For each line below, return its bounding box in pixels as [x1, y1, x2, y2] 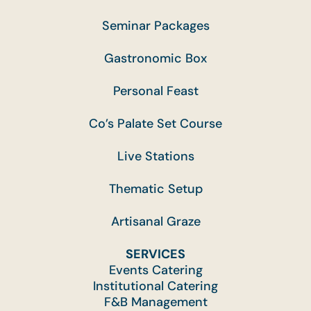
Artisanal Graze [110, 212, 201, 230]
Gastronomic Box [104, 49, 207, 67]
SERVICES [126, 245, 185, 262]
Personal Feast [112, 82, 199, 99]
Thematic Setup [108, 180, 203, 197]
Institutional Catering [93, 277, 218, 294]
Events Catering [108, 261, 203, 278]
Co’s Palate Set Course [89, 115, 222, 132]
